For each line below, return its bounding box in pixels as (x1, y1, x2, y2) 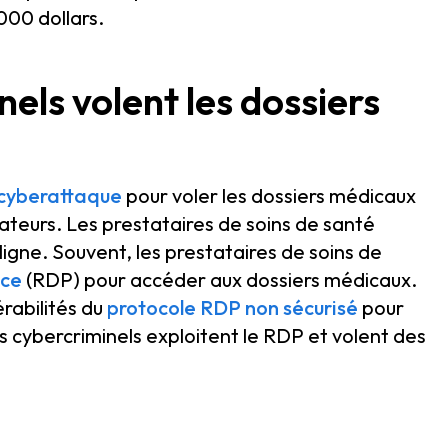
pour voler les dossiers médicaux (122, 183, 416, 208)
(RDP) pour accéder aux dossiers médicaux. (22, 267, 417, 292)
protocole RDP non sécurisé (107, 295, 358, 320)
